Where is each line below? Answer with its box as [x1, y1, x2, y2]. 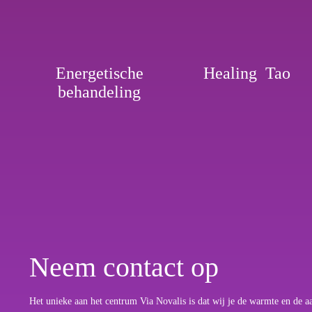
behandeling [58, 82, 141, 101]
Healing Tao [203, 63, 290, 82]
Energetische [55, 63, 143, 82]
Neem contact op [29, 251, 219, 283]
